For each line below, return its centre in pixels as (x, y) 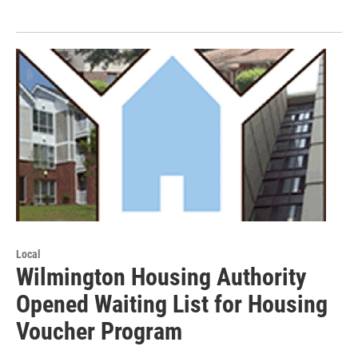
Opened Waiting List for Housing (172, 304)
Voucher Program (99, 332)
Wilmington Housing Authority (161, 277)
